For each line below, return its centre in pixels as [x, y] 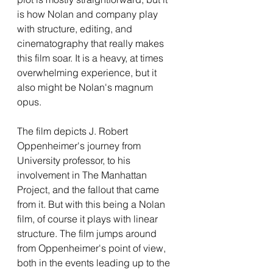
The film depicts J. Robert [74, 131]
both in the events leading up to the [95, 263]
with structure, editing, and [76, 29]
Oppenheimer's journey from [80, 146]
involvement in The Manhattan [83, 175]
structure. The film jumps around [88, 233]
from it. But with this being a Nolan [92, 204]
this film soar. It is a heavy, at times [91, 58]
